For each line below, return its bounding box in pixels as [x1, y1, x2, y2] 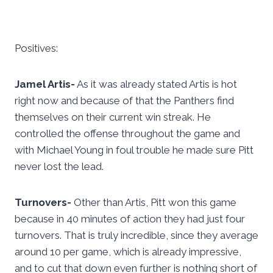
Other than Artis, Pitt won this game [74, 196, 236, 209]
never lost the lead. [15, 160, 104, 173]
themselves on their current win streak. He [15, 111, 211, 124]
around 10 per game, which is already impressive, [15, 246, 241, 258]
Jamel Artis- [15, 78, 75, 91]
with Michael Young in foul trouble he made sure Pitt [15, 144, 253, 157]
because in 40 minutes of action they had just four [15, 213, 245, 225]
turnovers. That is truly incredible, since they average [15, 229, 258, 242]
